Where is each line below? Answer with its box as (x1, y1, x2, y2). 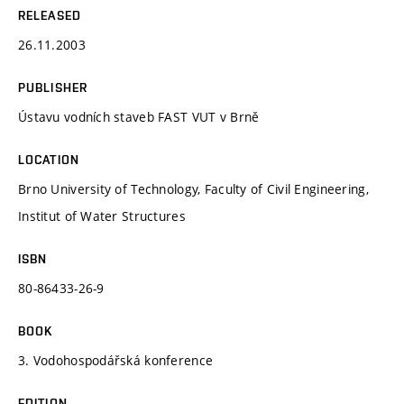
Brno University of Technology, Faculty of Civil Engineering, (18, 179, 369, 197)
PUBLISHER (18, 79, 88, 95)
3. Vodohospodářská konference (18, 351, 214, 369)
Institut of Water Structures (18, 207, 186, 225)
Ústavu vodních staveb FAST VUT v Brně (18, 107, 260, 125)
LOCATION (18, 151, 79, 167)
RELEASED (18, 7, 81, 23)
